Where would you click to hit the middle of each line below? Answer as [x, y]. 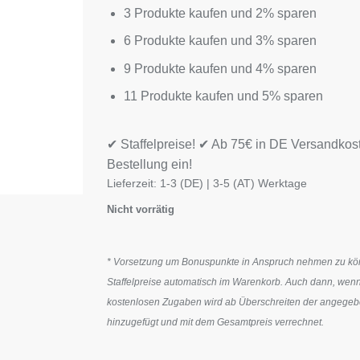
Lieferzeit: [134, 183]
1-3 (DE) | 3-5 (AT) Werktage [234, 183]
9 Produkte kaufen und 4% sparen [220, 68]
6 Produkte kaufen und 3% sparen [220, 41]
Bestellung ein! [150, 164]
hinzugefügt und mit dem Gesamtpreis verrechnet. [216, 322]
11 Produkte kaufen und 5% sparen [223, 96]
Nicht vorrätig [141, 209]
